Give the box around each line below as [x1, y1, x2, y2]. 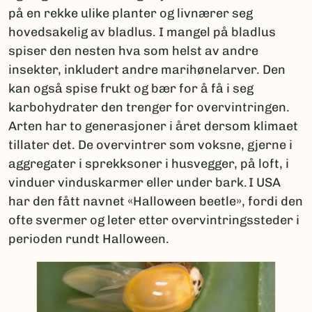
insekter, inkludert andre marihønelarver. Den [8, 61, 286, 77]
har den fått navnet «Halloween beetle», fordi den [8, 193, 303, 209]
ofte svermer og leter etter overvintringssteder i [8, 212, 299, 228]
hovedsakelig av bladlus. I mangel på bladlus [8, 24, 276, 40]
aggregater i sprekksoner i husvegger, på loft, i [8, 155, 289, 171]
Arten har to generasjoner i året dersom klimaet [8, 118, 298, 134]
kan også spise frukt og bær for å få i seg [8, 80, 253, 96]
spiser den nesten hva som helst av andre [8, 42, 258, 58]
